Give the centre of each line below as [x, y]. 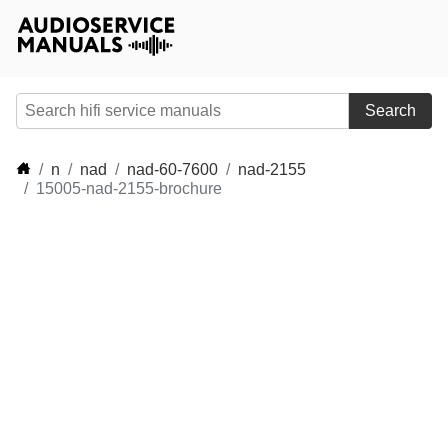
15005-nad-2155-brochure [129, 188]
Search [390, 110]
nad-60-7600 [172, 169]
